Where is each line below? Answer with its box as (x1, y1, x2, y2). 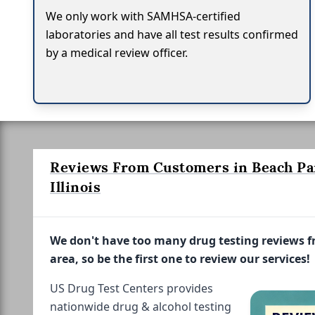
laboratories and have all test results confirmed (46, 26, 298, 42)
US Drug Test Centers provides (50, 280, 213, 296)
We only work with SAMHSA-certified (46, 8, 240, 24)
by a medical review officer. (46, 44, 188, 60)
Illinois (50, 177, 101, 196)
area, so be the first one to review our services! (50, 250, 310, 266)
